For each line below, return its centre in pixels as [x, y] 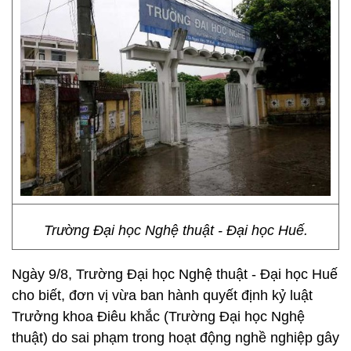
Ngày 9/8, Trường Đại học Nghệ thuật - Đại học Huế [175, 274]
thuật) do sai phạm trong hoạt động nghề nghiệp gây [175, 338]
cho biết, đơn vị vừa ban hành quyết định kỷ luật [162, 295]
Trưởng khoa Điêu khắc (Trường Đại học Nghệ [158, 317]
